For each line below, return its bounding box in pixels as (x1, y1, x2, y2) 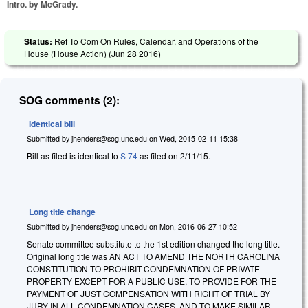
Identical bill (29, 117, 75, 130)
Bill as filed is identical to (27, 150, 120, 162)
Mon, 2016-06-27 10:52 (159, 221, 237, 232)
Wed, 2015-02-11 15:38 (159, 133, 238, 144)
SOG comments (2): (19, 91, 120, 108)
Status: (24, 34, 54, 47)
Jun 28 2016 (111, 47, 158, 59)
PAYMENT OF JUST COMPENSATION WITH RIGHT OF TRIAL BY (27, 287, 270, 300)
